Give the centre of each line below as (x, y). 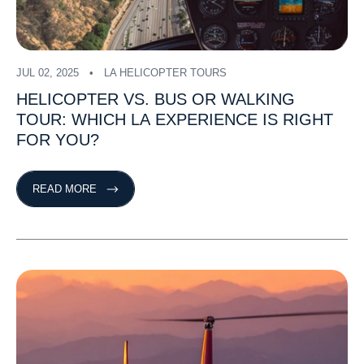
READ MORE (65, 189)
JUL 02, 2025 (48, 73)
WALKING (258, 100)
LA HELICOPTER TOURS (165, 73)
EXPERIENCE (206, 120)
